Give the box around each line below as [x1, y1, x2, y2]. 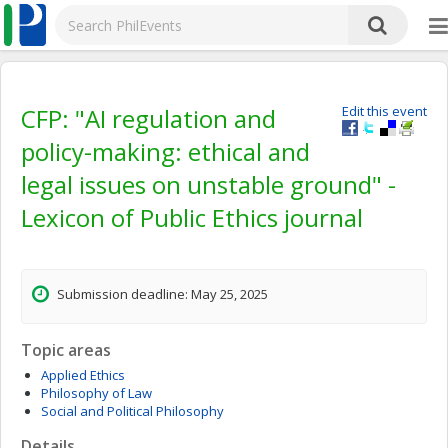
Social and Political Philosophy [41, 402, 224, 420]
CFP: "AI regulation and [21, 102, 276, 135]
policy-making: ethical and [21, 135, 310, 168]
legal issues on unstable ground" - [21, 168, 396, 201]
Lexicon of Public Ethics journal [21, 201, 363, 234]
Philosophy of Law [41, 384, 152, 402]
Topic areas [21, 339, 111, 361]
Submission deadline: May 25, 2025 [57, 285, 268, 303]
